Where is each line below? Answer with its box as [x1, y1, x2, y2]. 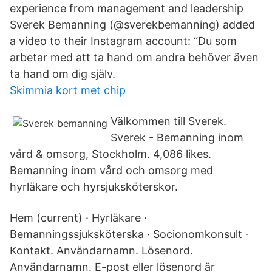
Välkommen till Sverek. [110, 115, 226, 127]
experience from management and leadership [10, 2, 243, 15]
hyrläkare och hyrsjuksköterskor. [10, 180, 178, 193]
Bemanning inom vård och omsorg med [10, 164, 213, 177]
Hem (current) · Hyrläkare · [10, 211, 147, 224]
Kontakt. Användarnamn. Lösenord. [10, 244, 193, 257]
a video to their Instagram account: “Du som [10, 35, 237, 47]
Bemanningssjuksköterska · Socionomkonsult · [10, 228, 248, 240]
